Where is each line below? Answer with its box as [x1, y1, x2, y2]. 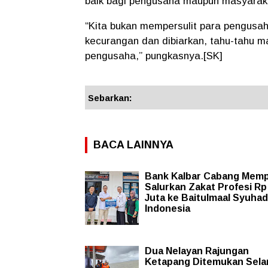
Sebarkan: [88, 92, 132, 103]
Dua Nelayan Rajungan [145, 245, 249, 256]
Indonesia [145, 203, 190, 214]
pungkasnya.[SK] [142, 50, 223, 62]
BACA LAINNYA [93, 138, 173, 151]
